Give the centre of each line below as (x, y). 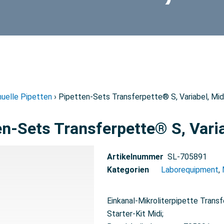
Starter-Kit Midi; (135, 214)
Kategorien (128, 170)
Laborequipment (189, 170)
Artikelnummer (135, 157)
